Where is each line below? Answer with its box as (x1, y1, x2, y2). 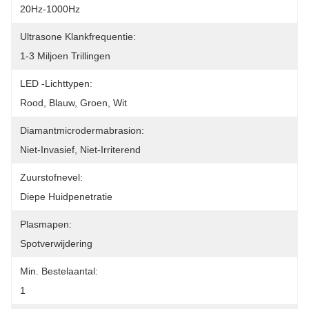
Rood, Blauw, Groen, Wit (20, 97, 127, 108)
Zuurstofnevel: (20, 172, 83, 183)
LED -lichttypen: (20, 78, 92, 89)
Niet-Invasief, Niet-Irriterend (20, 144, 141, 155)
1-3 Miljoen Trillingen (20, 50, 110, 61)
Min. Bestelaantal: (20, 266, 98, 277)
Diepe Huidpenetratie (20, 191, 112, 202)
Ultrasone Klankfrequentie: (20, 31, 136, 42)
